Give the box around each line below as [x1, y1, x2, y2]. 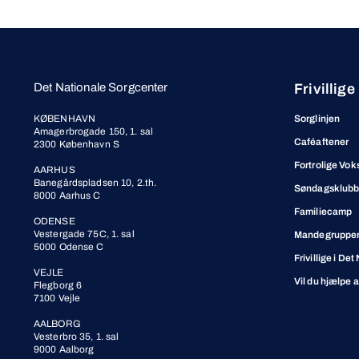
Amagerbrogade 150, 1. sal [34, 126, 153, 137]
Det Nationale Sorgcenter [34, 81, 168, 94]
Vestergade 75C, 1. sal [34, 228, 135, 240]
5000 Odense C [34, 241, 104, 252]
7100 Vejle [34, 292, 81, 304]
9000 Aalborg [34, 344, 95, 355]
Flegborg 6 [34, 280, 83, 291]
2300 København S [34, 139, 119, 150]
